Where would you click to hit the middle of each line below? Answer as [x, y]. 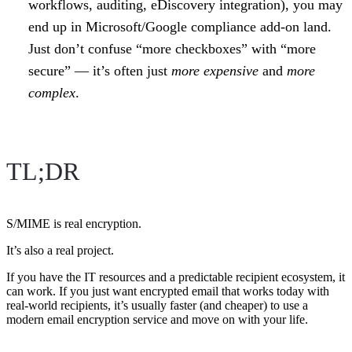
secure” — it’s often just [100, 70]
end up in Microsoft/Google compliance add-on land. [180, 26]
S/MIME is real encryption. [74, 223]
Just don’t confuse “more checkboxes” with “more [172, 48]
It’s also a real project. [60, 250]
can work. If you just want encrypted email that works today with [168, 291]
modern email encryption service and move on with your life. [157, 319]
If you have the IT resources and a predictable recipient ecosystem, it [176, 277]
